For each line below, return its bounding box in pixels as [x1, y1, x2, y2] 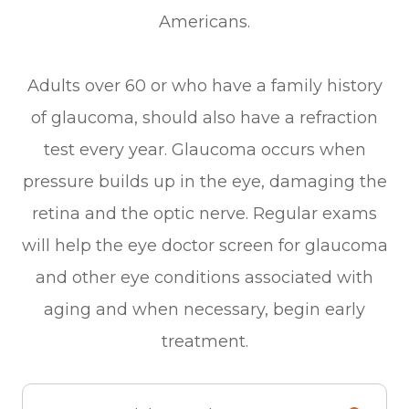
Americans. [159, 11, 250, 32]
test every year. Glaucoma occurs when [43, 139, 366, 160]
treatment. [161, 330, 248, 351]
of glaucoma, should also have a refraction [31, 107, 378, 128]
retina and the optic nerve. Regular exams [32, 203, 377, 224]
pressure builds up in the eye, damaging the [22, 171, 387, 192]
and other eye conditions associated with [36, 267, 373, 288]
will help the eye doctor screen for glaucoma [21, 235, 388, 256]
